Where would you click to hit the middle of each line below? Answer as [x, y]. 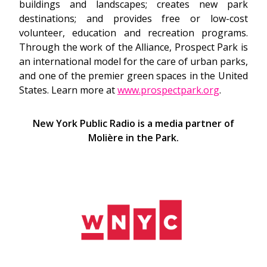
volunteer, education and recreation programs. [133, 33]
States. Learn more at [68, 90]
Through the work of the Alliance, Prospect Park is [133, 47]
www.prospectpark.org [168, 90]
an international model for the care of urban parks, [133, 62]
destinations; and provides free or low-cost [133, 19]
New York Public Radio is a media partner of [133, 124]
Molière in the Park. [133, 138]
